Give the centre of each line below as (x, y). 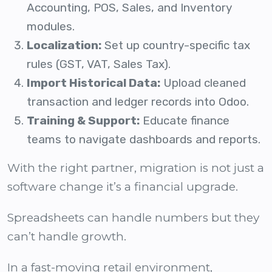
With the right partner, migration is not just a (136, 168)
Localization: (64, 46)
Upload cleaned (203, 83)
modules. (51, 27)
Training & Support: (83, 121)
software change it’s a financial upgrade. (123, 187)
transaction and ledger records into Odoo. (138, 102)
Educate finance (185, 121)
